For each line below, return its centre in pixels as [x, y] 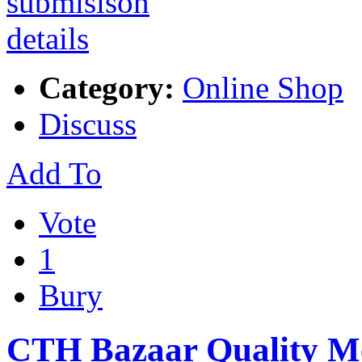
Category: [107, 88]
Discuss [88, 124]
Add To [54, 174]
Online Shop [263, 88]
